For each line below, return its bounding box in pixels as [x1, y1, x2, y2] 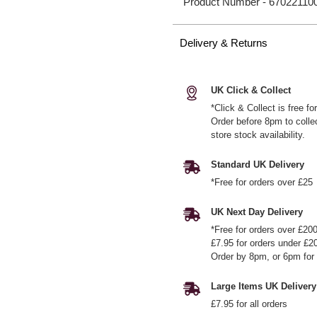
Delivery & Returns [180, 37, 268, 49]
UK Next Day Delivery [211, 207, 304, 217]
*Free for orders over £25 [211, 177, 313, 188]
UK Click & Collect [211, 85, 292, 96]
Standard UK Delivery [211, 159, 305, 170]
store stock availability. [211, 129, 306, 140]
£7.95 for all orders [211, 299, 288, 309]
